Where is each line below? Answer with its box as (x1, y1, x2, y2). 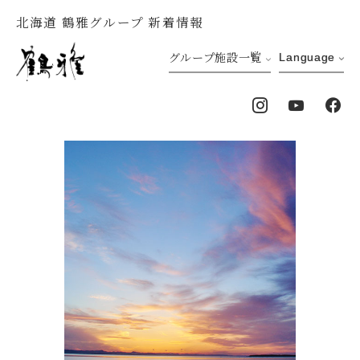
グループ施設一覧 (168, 49, 263, 66)
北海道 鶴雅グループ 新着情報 (15, 12, 204, 31)
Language (279, 51, 336, 64)
